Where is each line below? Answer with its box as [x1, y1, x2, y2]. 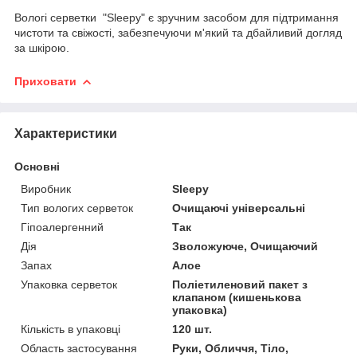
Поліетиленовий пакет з [172, 277, 308, 291]
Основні [14, 159, 60, 173]
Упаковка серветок [21, 277, 117, 291]
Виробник [21, 182, 71, 195]
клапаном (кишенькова [172, 290, 302, 304]
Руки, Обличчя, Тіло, [172, 341, 289, 355]
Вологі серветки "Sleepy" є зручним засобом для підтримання [14, 10, 339, 24]
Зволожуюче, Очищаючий [172, 239, 319, 253]
